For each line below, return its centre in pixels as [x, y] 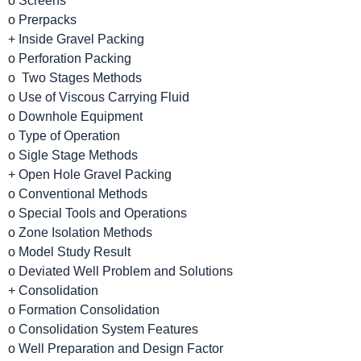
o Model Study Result [69, 251]
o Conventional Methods [78, 193]
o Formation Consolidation [84, 309]
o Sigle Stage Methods [73, 155]
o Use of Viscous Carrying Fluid [99, 97]
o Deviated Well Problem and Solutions [120, 271]
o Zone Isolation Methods [80, 232]
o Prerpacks [42, 19]
